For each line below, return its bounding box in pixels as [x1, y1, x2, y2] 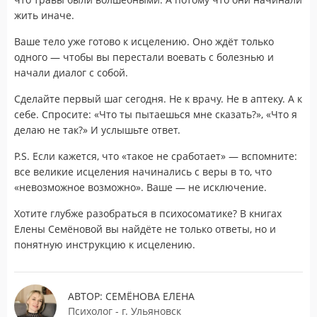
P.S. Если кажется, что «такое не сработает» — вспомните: [14, 149, 297, 163]
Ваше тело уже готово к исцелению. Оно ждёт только [14, 34, 274, 48]
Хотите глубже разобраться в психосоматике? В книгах [14, 206, 282, 220]
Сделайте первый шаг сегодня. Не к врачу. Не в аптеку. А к [14, 91, 302, 105]
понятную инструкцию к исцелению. [14, 237, 195, 251]
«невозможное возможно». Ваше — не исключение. [14, 180, 267, 194]
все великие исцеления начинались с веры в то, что [14, 164, 272, 178]
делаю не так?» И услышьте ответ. [14, 122, 180, 137]
